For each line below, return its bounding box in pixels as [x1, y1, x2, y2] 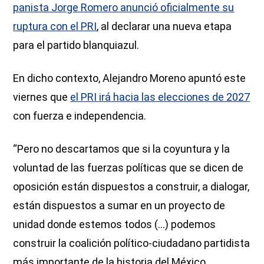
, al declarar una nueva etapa [97, 19, 232, 32]
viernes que [13, 90, 71, 103]
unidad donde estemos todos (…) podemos [13, 217, 216, 230]
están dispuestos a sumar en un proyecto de [13, 199, 226, 212]
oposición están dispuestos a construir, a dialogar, [13, 180, 250, 193]
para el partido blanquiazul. [13, 38, 140, 51]
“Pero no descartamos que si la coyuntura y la [13, 142, 230, 155]
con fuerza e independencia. [13, 109, 147, 122]
